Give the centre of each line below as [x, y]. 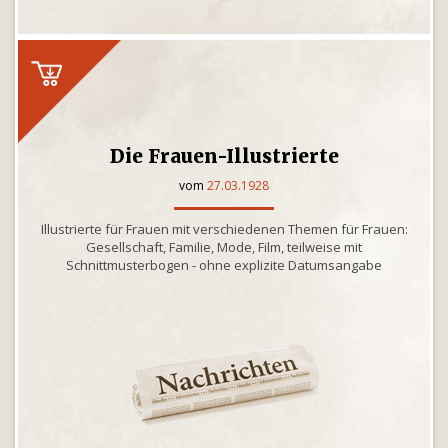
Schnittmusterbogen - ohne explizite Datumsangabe [224, 265]
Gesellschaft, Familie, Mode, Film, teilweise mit [224, 247]
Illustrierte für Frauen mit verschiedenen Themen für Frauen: [224, 229]
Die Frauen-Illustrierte [224, 156]
